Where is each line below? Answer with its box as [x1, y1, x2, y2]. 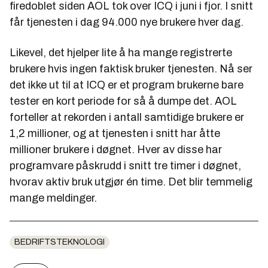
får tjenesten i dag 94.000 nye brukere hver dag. [10, 16, 243, 28]
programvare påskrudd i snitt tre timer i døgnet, [10, 160, 241, 172]
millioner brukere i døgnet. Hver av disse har [10, 144, 222, 156]
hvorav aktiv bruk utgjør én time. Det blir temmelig [10, 176, 252, 188]
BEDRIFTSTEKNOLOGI [14, 237, 105, 246]
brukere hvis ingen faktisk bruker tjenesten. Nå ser [10, 63, 252, 75]
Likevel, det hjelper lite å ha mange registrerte [10, 47, 232, 59]
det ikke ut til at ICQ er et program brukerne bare [10, 79, 243, 91]
